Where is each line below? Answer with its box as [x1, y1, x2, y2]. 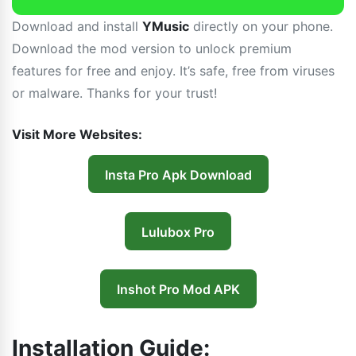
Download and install [12, 18, 142, 34]
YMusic [142, 18, 189, 34]
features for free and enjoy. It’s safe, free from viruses [12, 63, 335, 79]
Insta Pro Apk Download [104, 166, 252, 183]
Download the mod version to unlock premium [12, 41, 292, 56]
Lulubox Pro [141, 223, 215, 240]
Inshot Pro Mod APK [116, 281, 240, 297]
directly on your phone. [189, 18, 333, 34]
